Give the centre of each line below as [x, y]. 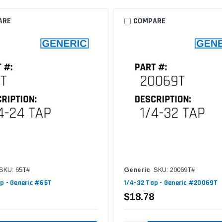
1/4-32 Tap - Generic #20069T [171, 183]
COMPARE [149, 21]
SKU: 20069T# [174, 169]
